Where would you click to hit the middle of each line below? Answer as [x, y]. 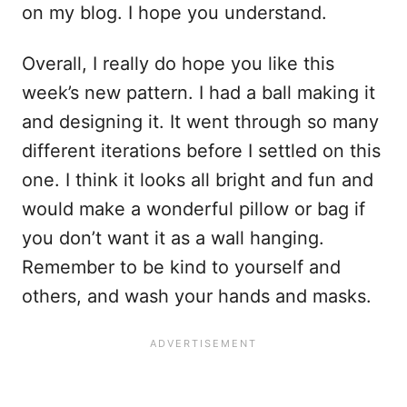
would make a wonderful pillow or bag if [194, 209]
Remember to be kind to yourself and [181, 267]
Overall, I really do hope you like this [178, 64]
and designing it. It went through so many [200, 122]
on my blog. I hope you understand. [174, 13]
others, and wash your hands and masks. [197, 296]
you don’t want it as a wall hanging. [173, 238]
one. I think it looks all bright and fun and [198, 180]
